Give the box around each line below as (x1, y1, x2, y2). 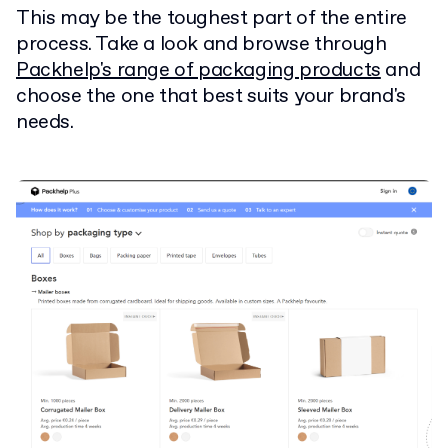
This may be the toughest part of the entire (16, 5, 407, 32)
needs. (16, 109, 74, 136)
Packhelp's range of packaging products (16, 57, 381, 84)
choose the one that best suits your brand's (16, 83, 406, 110)
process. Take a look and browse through (16, 31, 387, 58)
